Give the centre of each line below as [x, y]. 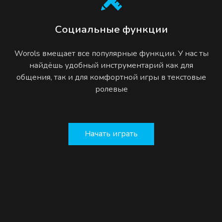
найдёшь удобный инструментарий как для [111, 65]
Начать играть [111, 134]
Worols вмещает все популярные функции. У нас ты [111, 53]
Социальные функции [111, 29]
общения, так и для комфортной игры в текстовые [111, 77]
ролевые [111, 89]
